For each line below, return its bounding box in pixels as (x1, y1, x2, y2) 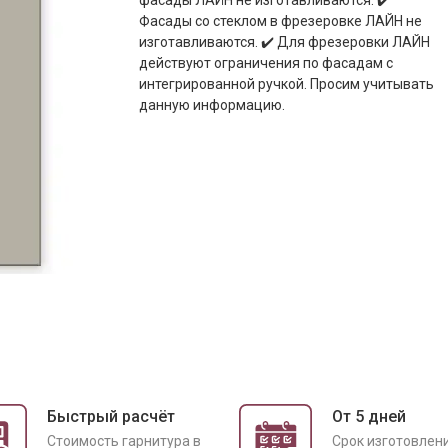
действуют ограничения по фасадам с (139, 55, 393, 71)
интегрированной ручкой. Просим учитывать (139, 76, 434, 92)
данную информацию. (139, 97, 285, 113)
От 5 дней (332, 407, 406, 426)
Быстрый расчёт (47, 407, 175, 426)
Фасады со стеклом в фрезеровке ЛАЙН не (139, 13, 422, 29)
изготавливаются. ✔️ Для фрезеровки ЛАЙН (139, 34, 430, 50)
